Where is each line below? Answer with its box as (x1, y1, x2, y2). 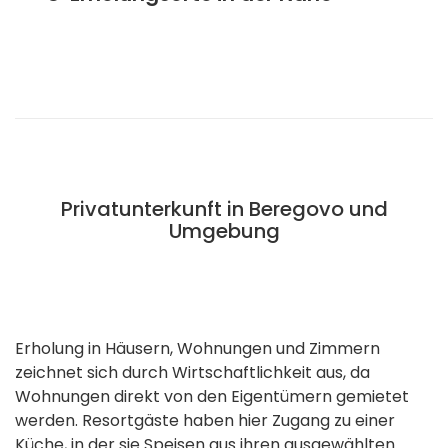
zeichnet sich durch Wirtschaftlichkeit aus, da (15, 361, 370, 385)
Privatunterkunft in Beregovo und (60, 195, 388, 224)
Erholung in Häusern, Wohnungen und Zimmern (15, 337, 380, 361)
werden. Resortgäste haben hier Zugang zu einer (15, 409, 395, 433)
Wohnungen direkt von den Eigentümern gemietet (15, 385, 409, 409)
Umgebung (168, 217, 280, 246)
